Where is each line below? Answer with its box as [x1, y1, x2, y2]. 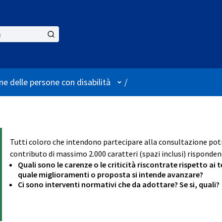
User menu [114, 76, 155, 88]
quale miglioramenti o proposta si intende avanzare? [18, 169, 203, 179]
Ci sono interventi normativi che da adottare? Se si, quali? [18, 179, 220, 189]
